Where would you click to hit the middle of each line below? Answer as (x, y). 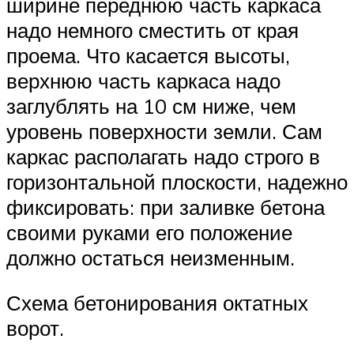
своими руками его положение (149, 232)
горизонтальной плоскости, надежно (177, 181)
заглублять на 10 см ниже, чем (151, 105)
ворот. (35, 328)
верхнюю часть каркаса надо (143, 80)
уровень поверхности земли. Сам (164, 131)
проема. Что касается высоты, (148, 55)
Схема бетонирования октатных (157, 303)
